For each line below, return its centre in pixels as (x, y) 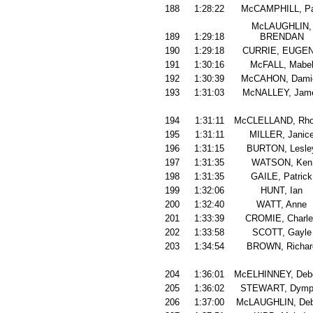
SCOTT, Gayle (282, 232)
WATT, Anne (282, 204)
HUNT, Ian (282, 190)
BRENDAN (282, 37)
